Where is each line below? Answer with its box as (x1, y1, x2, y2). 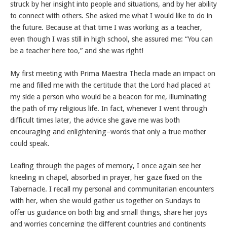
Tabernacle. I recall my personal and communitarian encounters (10, 185, 214, 194)
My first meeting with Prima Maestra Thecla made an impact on (10, 69, 215, 78)
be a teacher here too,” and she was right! (10, 47, 143, 55)
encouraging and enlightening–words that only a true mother (10, 127, 206, 136)
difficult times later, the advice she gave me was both (10, 116, 180, 124)
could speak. (10, 139, 50, 147)
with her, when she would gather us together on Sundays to (10, 197, 201, 205)
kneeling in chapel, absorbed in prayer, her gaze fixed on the (10, 173, 202, 182)
